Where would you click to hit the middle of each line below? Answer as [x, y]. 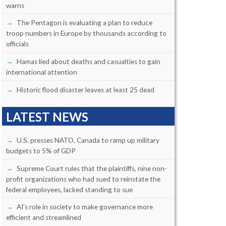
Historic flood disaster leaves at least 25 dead [85, 90]
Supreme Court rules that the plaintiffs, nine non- [92, 168]
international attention [41, 72]
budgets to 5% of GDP [41, 151]
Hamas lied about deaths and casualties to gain [88, 61]
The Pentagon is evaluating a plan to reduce [84, 23]
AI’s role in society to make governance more [84, 207]
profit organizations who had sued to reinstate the [83, 179]
